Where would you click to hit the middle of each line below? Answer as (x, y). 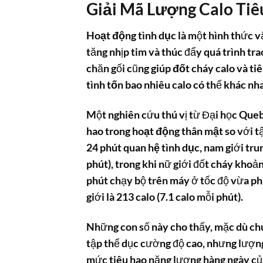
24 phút (105, 147)
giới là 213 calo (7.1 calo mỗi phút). (165, 197)
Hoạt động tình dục (131, 35)
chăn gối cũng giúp (129, 68)
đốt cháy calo (204, 68)
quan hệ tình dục (161, 147)
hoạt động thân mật (178, 131)
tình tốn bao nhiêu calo (139, 85)
